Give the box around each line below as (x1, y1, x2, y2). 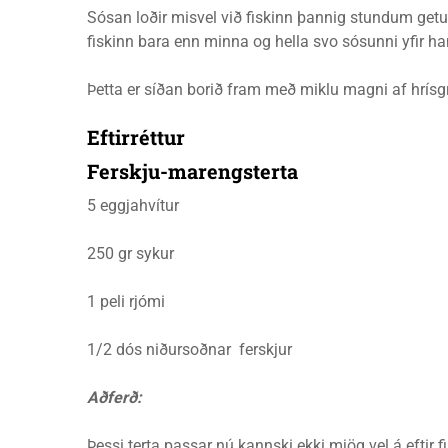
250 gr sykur (87, 244, 174, 263)
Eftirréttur (87, 124, 185, 150)
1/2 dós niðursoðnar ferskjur (87, 340, 292, 359)
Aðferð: (87, 388, 142, 407)
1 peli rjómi (87, 292, 165, 311)
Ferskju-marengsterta (87, 158, 298, 184)
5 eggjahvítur (87, 196, 179, 215)
